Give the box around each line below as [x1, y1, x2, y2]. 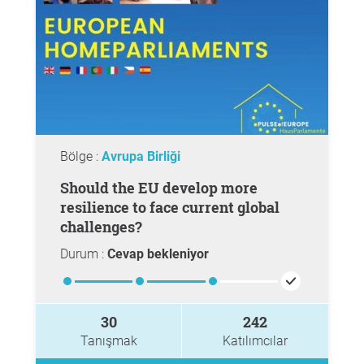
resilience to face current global [60, 197, 279, 217]
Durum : [60, 246, 107, 262]
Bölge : [60, 149, 102, 164]
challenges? [60, 217, 142, 236]
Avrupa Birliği [102, 149, 180, 164]
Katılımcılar [223, 333, 288, 349]
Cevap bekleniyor [107, 246, 209, 262]
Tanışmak [80, 333, 137, 349]
